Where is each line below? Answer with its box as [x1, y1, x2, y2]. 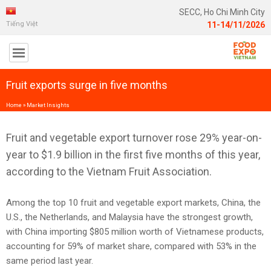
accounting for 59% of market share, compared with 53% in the [6, 240, 256, 252]
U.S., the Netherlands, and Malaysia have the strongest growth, [6, 211, 253, 223]
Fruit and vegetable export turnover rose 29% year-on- [6, 131, 262, 144]
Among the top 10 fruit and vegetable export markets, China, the [6, 197, 261, 208]
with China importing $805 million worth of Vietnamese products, [6, 226, 264, 237]
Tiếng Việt [6, 20, 38, 28]
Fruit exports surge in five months [6, 78, 168, 91]
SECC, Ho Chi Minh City [179, 7, 265, 17]
